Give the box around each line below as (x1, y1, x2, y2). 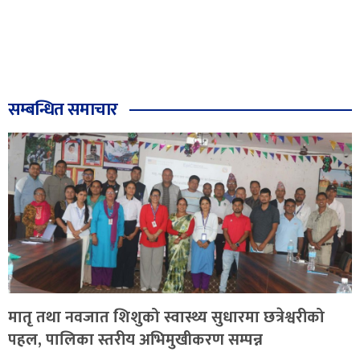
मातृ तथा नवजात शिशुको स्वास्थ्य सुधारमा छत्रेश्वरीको (8, 303, 325, 331)
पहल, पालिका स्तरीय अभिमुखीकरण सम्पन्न (8, 325, 263, 354)
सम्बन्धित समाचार (8, 94, 118, 125)
